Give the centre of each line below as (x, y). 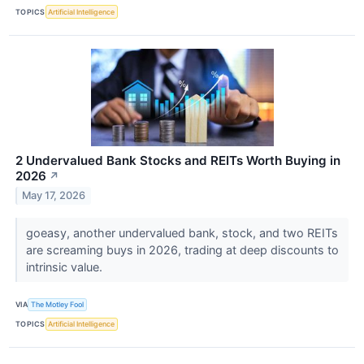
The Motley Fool (58, 305)
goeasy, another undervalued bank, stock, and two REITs (182, 232)
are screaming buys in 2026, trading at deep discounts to (182, 249)
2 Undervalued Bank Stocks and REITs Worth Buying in (178, 160)
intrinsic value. (65, 266)
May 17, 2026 (54, 196)
